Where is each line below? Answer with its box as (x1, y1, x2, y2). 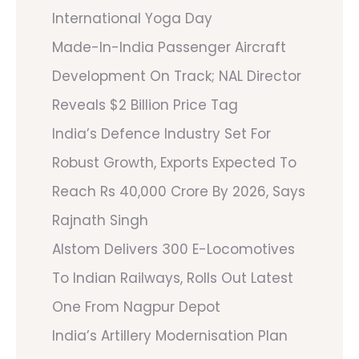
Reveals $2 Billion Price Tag (52, 95, 238, 115)
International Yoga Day (52, 8, 212, 28)
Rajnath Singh (52, 210, 148, 230)
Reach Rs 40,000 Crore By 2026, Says (52, 181, 305, 201)
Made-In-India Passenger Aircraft (52, 37, 286, 57)
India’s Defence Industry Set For (52, 123, 271, 143)
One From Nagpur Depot (52, 296, 220, 317)
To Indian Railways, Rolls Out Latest (52, 268, 293, 288)
